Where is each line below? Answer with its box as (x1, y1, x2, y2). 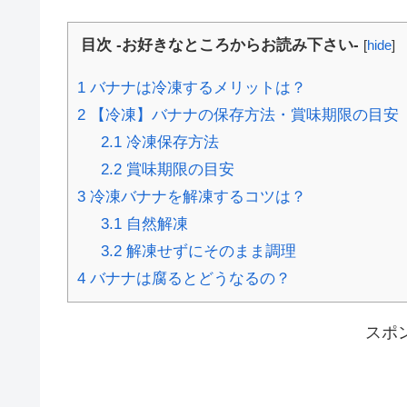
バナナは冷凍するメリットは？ (85, 79, 306, 97)
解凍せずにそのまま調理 (121, 243, 296, 261)
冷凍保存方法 (121, 134, 219, 152)
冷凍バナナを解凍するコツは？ (85, 188, 306, 206)
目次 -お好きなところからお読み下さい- (81, 36, 359, 55)
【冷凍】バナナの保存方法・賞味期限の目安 (85, 106, 399, 124)
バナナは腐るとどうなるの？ (85, 270, 291, 288)
